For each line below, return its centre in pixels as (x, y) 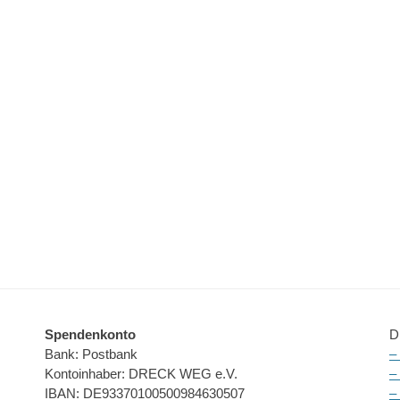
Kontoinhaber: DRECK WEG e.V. (141, 373)
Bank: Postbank (91, 354)
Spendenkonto (90, 334)
